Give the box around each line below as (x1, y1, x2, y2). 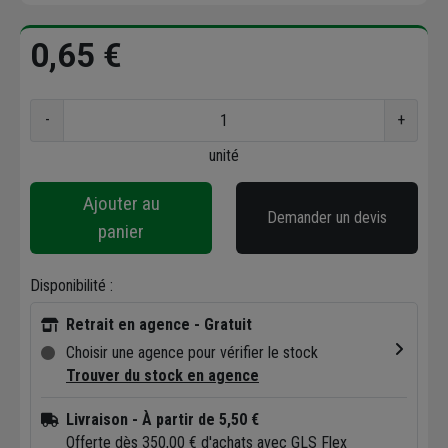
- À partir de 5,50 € (132, 409, 259, 429)
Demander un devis (267, 207, 387, 227)
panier (98, 219, 144, 243)
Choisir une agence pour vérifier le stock (66, 342, 318, 362)
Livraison (66, 409, 128, 429)
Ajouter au (82, 191, 160, 215)
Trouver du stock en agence (66, 365, 259, 385)
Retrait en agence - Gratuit (66, 314, 252, 334)
